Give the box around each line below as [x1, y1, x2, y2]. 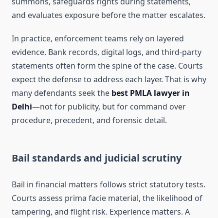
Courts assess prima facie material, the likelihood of [12, 193, 202, 204]
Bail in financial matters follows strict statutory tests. [12, 179, 205, 190]
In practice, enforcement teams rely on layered [12, 33, 184, 44]
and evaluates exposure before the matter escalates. [12, 10, 205, 21]
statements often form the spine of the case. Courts [12, 60, 203, 72]
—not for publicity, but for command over [32, 101, 186, 112]
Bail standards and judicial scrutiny [12, 151, 182, 165]
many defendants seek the [12, 88, 111, 99]
